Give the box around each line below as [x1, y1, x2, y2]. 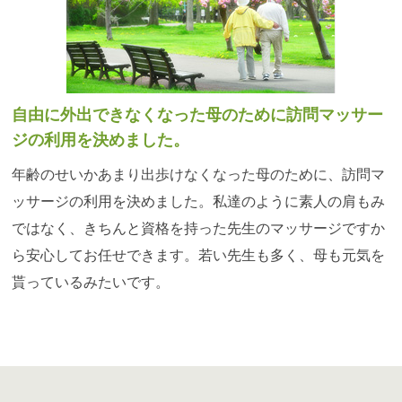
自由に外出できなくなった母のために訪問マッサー [12, 105, 384, 124]
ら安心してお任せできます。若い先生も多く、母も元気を [12, 247, 386, 263]
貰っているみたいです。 [12, 274, 170, 290]
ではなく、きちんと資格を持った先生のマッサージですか [12, 220, 386, 236]
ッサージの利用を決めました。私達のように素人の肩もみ [12, 193, 386, 209]
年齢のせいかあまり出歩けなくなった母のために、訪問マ [12, 166, 386, 182]
